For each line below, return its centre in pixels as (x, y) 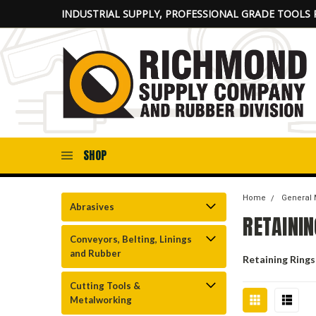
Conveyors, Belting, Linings (131, 239)
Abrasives (92, 207)
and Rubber (96, 253)
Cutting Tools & (105, 286)
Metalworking (101, 300)
